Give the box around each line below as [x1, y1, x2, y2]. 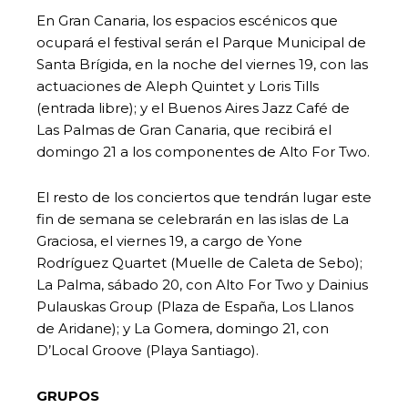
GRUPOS [36, 386, 99, 404]
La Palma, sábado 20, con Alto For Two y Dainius [36, 275, 368, 293]
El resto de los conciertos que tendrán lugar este [36, 188, 372, 206]
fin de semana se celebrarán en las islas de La [36, 209, 349, 228]
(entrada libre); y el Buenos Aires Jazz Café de [36, 98, 350, 117]
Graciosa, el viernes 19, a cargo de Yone [36, 231, 302, 250]
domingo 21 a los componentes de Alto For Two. [36, 142, 370, 160]
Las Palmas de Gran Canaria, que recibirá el [36, 120, 331, 138]
